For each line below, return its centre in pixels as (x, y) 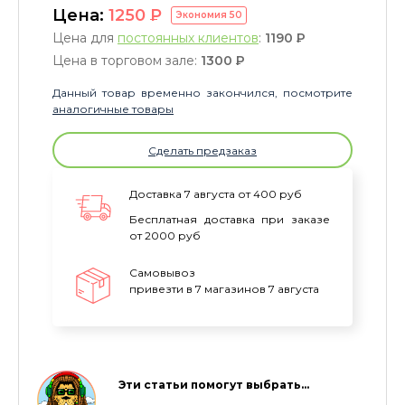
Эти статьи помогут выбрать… (214, 385)
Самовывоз (162, 273)
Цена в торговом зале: (127, 61)
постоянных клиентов (188, 38)
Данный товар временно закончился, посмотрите (202, 93)
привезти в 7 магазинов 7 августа (224, 289)
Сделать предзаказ (202, 150)
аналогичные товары (113, 109)
